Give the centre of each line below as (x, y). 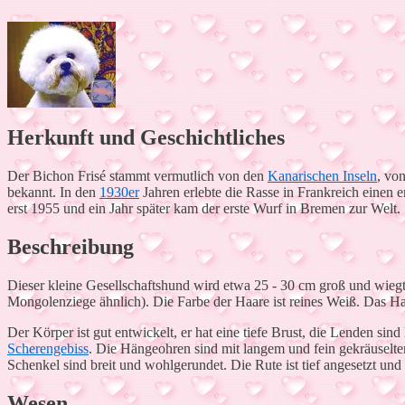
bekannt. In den (53, 192)
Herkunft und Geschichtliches (146, 137)
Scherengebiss (48, 348)
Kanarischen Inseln (322, 175)
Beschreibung (71, 246)
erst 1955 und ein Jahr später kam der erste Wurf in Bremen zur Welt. (204, 208)
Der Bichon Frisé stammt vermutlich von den (137, 175)
